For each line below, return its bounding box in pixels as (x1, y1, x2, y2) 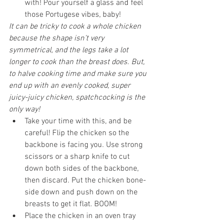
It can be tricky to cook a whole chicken (9, 21, 143, 32)
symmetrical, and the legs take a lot (9, 45, 130, 55)
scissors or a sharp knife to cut (25, 151, 132, 162)
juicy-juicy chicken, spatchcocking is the (9, 92, 147, 103)
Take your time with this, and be (25, 116, 134, 126)
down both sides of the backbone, (25, 163, 141, 174)
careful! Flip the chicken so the (25, 128, 131, 138)
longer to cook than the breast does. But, (9, 57, 147, 67)
